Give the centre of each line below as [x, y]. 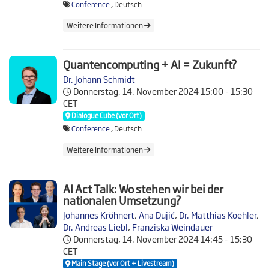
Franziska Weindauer [172, 227]
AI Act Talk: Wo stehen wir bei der [143, 189]
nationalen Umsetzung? [122, 200]
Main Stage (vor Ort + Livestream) [122, 263]
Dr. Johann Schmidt [99, 79]
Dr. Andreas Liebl [95, 227]
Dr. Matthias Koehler [218, 215]
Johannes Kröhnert [99, 215]
